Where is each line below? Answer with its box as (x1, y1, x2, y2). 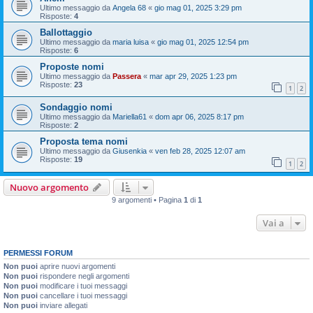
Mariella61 (112, 112, 147, 122)
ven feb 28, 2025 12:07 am (155, 147, 245, 156)
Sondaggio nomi (40, 102, 112, 113)
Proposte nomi (40, 61, 104, 72)
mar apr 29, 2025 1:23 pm (150, 71, 237, 80)
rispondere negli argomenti (38, 271, 129, 280)
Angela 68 (112, 3, 146, 12)
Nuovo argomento (10, 180, 89, 194)
